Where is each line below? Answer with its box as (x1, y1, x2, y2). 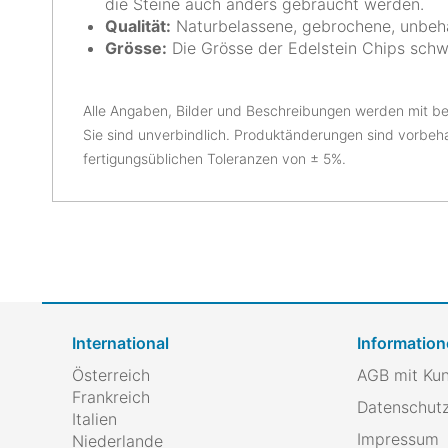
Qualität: (105, 16, 171, 36)
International (72, 333, 169, 353)
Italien (72, 409, 117, 429)
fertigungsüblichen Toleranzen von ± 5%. (83, 150, 346, 167)
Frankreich (72, 387, 150, 407)
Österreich (72, 365, 150, 385)
